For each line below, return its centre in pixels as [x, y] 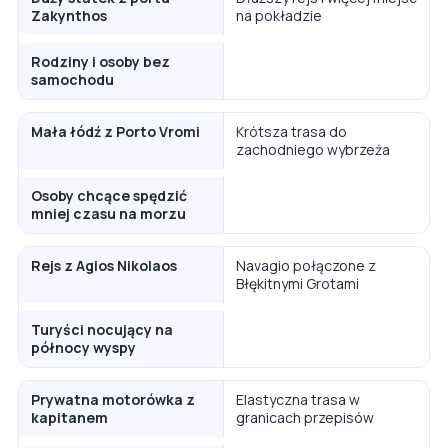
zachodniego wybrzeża [313, 149]
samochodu [72, 79]
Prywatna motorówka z [113, 399]
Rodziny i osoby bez [100, 61]
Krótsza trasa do [291, 131]
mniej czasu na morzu [108, 213]
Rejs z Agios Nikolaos [104, 265]
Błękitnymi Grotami [297, 283]
